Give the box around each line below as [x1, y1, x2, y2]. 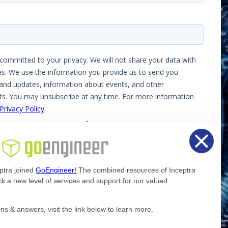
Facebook [54, 194, 107, 209]
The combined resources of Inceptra [76, 165, 196, 174]
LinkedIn [103, 194, 149, 209]
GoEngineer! [36, 165, 77, 174]
